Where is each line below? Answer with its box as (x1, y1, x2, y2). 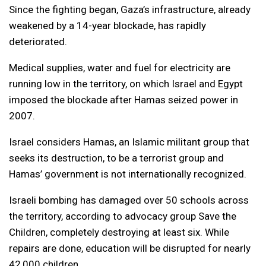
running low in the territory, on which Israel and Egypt (9, 77, 243, 90)
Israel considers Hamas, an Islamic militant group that (9, 135, 249, 148)
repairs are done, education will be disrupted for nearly (9, 242, 251, 254)
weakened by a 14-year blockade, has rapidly (9, 19, 206, 31)
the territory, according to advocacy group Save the (9, 210, 236, 222)
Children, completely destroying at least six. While (9, 226, 229, 238)
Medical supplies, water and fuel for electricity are (9, 61, 230, 74)
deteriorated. (9, 35, 67, 47)
